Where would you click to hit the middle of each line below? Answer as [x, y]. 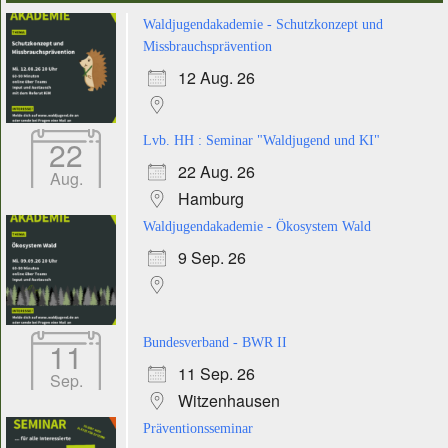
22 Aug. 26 [216, 171]
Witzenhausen [229, 400]
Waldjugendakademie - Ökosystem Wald [257, 226]
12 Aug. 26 [216, 77]
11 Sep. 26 [216, 373]
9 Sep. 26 [212, 257]
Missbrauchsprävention [207, 46]
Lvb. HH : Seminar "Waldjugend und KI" [261, 140]
